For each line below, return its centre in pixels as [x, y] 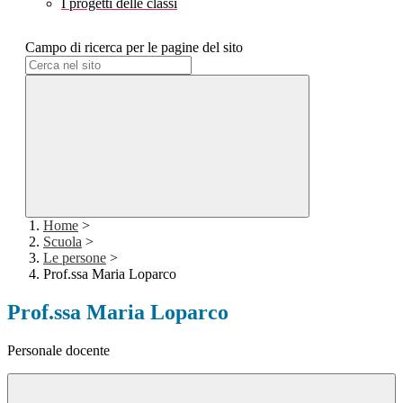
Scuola [63, 242]
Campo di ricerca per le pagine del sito [134, 48]
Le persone [75, 258]
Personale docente [58, 351]
